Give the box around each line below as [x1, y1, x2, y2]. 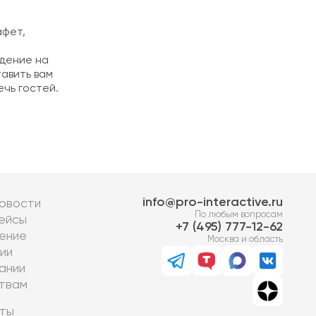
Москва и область [207, 235, 283, 244]
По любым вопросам [195, 210, 283, 219]
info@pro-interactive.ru [142, 196, 283, 209]
